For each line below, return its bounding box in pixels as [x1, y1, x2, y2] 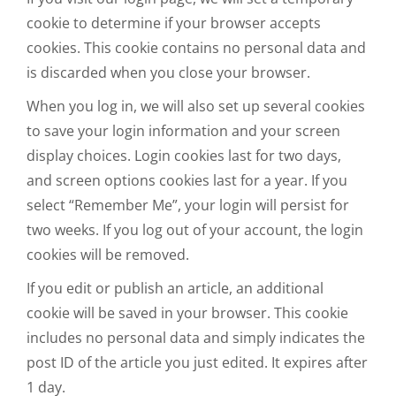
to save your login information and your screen [27, 120, 340, 141]
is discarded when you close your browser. [27, 62, 310, 82]
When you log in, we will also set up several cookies [27, 95, 365, 116]
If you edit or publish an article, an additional [27, 278, 324, 298]
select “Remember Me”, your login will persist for [27, 194, 349, 215]
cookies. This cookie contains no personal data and [27, 37, 366, 57]
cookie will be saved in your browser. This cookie [27, 302, 348, 323]
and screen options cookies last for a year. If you [27, 170, 347, 190]
